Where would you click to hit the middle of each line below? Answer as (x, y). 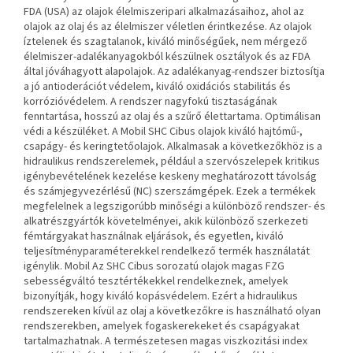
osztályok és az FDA (263, 57)
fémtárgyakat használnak (84, 237)
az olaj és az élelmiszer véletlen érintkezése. (162, 27)
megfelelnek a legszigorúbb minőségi (114, 207)
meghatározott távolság (259, 177)
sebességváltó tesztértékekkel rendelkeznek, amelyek (156, 282)
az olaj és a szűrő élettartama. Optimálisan (221, 117)
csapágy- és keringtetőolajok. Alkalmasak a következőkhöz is (170, 147)
